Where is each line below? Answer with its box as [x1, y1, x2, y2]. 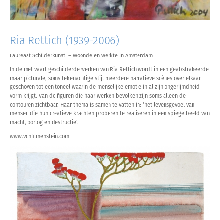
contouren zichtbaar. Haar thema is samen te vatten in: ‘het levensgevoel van [10, 101, 194, 108]
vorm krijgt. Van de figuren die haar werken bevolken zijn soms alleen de [10, 92, 186, 99]
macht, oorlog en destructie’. [10, 119, 79, 126]
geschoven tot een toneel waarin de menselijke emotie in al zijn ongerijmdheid [10, 83, 200, 90]
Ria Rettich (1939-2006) [10, 33, 119, 47]
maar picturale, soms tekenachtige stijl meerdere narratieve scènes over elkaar [10, 75, 201, 82]
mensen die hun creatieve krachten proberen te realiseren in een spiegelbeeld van [10, 110, 210, 117]
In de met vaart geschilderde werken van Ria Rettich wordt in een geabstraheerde [10, 66, 209, 73]
